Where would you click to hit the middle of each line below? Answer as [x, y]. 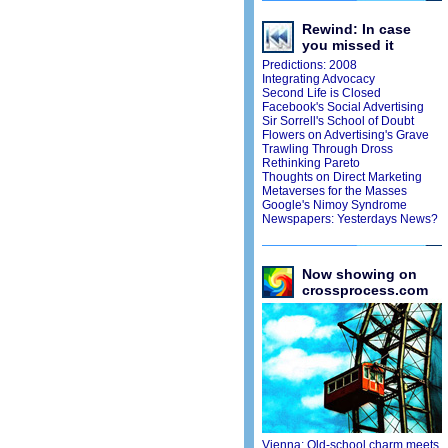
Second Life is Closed [321, 93]
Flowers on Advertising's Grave [345, 135]
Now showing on [359, 274]
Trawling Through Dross [327, 149]
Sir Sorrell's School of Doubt [337, 121]
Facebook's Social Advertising [342, 107]
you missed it [347, 45]
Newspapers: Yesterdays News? [349, 219]
